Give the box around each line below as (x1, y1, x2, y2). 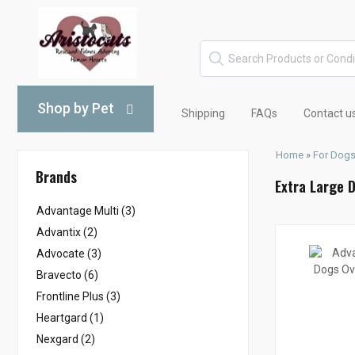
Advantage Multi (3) (36, 204, 136, 217)
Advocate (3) (36, 247, 101, 260)
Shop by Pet (37, 100, 114, 116)
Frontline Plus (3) (36, 290, 120, 303)
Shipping (181, 107, 225, 120)
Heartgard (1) (36, 311, 104, 324)
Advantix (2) (36, 226, 97, 239)
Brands (36, 166, 77, 187)
